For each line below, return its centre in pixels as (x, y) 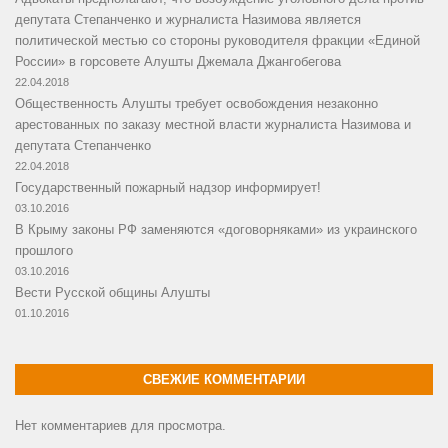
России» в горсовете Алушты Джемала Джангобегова (178, 62)
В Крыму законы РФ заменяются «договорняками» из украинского (216, 230)
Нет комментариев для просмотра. (120, 426)
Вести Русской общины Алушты (112, 293)
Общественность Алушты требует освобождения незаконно (196, 104)
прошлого (44, 251)
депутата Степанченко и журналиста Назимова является (188, 20)
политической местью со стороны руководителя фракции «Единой (217, 41)
